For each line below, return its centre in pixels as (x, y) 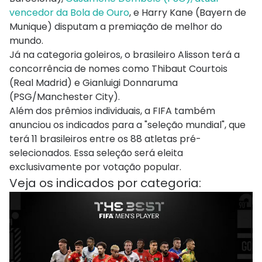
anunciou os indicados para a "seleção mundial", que (127, 125)
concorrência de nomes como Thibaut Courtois (118, 69)
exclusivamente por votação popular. (95, 167)
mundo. (26, 41)
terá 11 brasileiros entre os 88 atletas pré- (105, 139)
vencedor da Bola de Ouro (69, 13)
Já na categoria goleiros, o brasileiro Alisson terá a (125, 55)
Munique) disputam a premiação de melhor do (116, 27)
